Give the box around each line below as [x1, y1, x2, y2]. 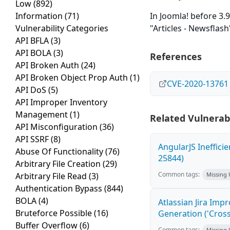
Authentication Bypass [15, 183, 104, 195]
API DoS [15, 84, 48, 96]
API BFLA [15, 35, 51, 47]
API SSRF [15, 133, 51, 145]
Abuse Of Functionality [15, 146, 105, 158]
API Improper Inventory [15, 97, 107, 108]
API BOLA [15, 47, 53, 59]
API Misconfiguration [15, 121, 100, 133]
